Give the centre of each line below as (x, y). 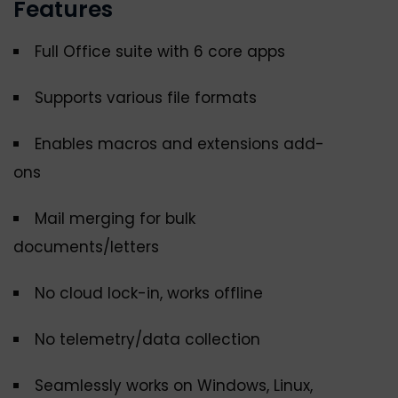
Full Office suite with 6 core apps (160, 52)
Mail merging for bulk (115, 219)
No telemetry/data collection (147, 340)
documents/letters (86, 247)
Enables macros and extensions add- (179, 144)
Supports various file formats (146, 98)
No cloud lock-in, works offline (149, 294)
